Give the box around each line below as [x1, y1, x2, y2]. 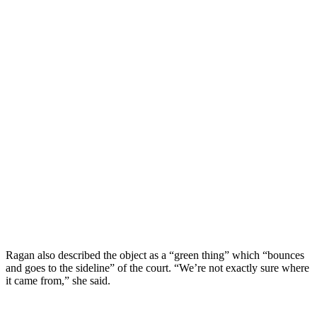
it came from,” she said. [6, 274, 110, 287]
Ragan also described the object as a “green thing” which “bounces [6, 248, 304, 261]
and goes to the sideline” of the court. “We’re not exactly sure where [6, 261, 309, 274]
